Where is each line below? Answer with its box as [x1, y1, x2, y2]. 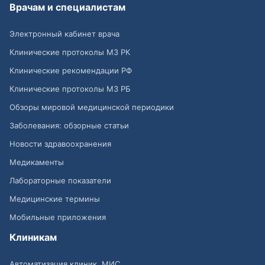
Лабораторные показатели [9, 176, 111, 186]
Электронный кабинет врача [9, 29, 119, 39]
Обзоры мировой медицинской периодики [9, 102, 174, 112]
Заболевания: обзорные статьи [9, 121, 129, 131]
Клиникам [9, 231, 57, 243]
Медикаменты [9, 157, 64, 167]
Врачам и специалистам [9, 1, 125, 14]
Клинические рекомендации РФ [9, 66, 132, 76]
